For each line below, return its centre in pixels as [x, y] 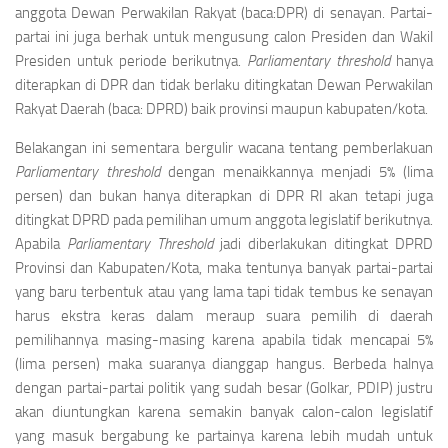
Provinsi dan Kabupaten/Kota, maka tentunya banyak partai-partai [224, 268]
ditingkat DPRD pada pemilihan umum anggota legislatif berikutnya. [224, 220]
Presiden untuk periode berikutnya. [131, 61]
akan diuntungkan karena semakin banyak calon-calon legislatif [224, 412]
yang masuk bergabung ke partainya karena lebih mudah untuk [224, 436]
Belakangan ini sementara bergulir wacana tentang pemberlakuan [224, 148]
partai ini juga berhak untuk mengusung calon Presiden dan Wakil [224, 37]
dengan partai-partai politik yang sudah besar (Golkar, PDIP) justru [224, 388]
